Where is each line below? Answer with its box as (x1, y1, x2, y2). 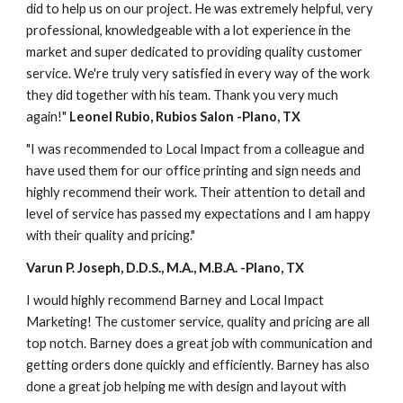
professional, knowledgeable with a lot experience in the (26, 22, 352, 38)
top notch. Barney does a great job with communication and (26, 335, 373, 351)
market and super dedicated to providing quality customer (26, 43, 363, 59)
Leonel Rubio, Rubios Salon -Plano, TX (69, 108, 301, 124)
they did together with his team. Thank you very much (26, 86, 339, 103)
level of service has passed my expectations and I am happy (26, 205, 372, 221)
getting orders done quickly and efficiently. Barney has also (26, 356, 371, 372)
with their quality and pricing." (26, 227, 196, 243)
